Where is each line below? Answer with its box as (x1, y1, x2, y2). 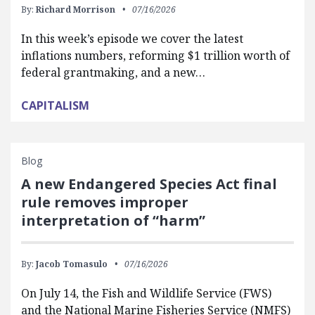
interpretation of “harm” (21, 211, 205, 230)
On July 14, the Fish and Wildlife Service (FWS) (21, 285, 271, 301)
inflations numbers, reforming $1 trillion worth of (21, 48, 290, 63)
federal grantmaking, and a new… (21, 65, 205, 80)
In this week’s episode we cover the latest (21, 31, 243, 46)
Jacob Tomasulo (36, 258, 108, 270)
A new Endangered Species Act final (21, 174, 277, 193)
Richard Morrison (36, 4, 115, 15)
